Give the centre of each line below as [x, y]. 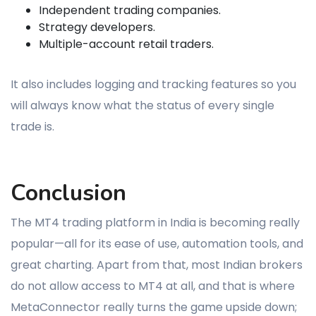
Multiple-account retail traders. [126, 44]
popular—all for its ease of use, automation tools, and [157, 243]
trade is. [32, 126]
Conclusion [68, 193]
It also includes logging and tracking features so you [153, 84]
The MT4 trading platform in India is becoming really [155, 222]
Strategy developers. [97, 27]
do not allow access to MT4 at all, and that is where [153, 286]
